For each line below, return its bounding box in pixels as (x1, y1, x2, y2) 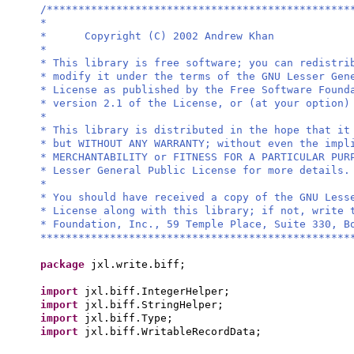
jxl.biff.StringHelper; (85, 299, 224, 311)
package (40, 258, 91, 270)
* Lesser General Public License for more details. (40, 164, 350, 176)
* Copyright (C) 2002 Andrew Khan (40, 30, 274, 42)
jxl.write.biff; (91, 258, 186, 270)
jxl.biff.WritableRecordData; (85, 326, 262, 337)
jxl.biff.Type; (85, 312, 173, 324)
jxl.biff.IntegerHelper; (85, 285, 230, 297)
